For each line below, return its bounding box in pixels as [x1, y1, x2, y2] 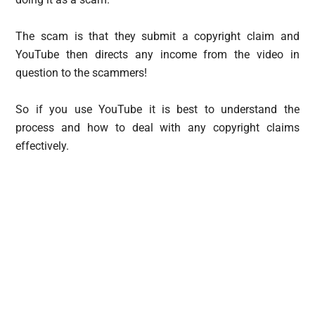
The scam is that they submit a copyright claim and [15, 29, 300, 43]
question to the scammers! [15, 65, 148, 79]
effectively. [15, 139, 70, 153]
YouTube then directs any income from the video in [15, 47, 300, 61]
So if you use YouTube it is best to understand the [15, 102, 300, 116]
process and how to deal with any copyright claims [15, 120, 300, 134]
